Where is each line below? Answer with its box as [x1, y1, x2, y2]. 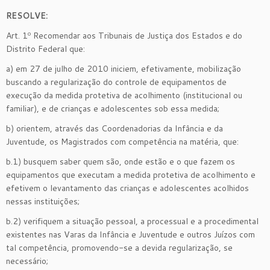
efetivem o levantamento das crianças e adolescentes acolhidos [6, 181, 249, 194]
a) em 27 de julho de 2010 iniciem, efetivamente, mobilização [6, 62, 241, 75]
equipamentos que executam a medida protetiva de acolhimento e [6, 168, 256, 181]
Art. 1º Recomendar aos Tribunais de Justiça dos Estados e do [6, 29, 242, 42]
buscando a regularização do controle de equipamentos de [6, 75, 227, 88]
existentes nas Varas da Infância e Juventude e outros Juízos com [6, 228, 255, 240]
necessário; [6, 254, 48, 267]
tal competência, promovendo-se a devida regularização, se [6, 241, 233, 254]
